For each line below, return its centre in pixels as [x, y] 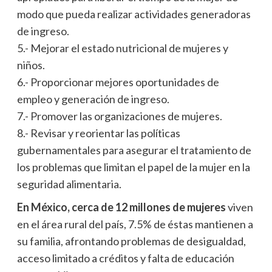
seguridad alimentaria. [69, 184]
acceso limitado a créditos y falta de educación [125, 258]
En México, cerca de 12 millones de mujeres [121, 207]
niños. [31, 65]
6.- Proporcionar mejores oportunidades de [118, 82]
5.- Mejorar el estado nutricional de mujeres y [122, 48]
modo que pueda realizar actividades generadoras [134, 14]
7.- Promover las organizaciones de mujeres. [119, 116]
